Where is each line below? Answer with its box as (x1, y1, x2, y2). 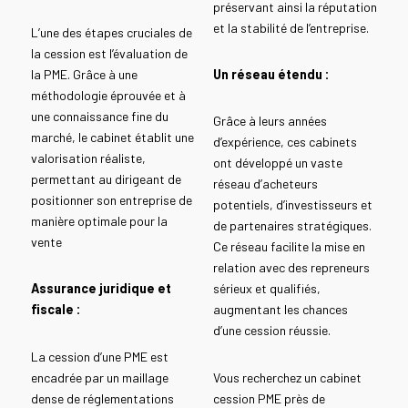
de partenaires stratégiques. (212, 218, 372, 234)
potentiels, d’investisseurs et (212, 197, 372, 213)
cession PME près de (212, 390, 325, 406)
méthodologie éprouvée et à (30, 87, 186, 103)
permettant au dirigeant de (30, 170, 181, 187)
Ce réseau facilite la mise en (212, 239, 365, 255)
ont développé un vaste (212, 155, 342, 171)
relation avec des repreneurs (212, 260, 370, 276)
